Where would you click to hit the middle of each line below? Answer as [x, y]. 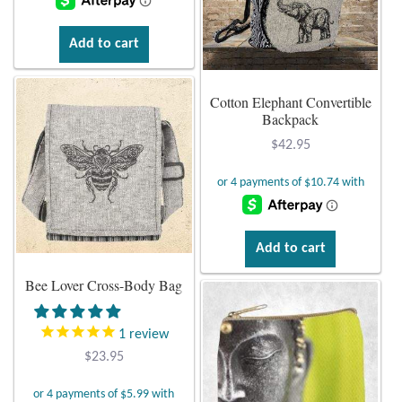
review [147, 334]
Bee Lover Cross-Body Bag [104, 285]
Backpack [291, 118]
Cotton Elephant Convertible [290, 101]
